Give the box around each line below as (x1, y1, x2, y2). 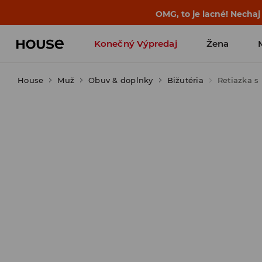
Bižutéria (167, 75, 204, 85)
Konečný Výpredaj (94, 38, 177, 49)
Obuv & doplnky (88, 75, 153, 85)
